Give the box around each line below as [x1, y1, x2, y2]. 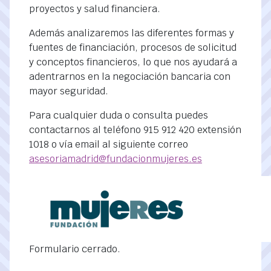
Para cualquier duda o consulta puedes [29, 109, 208, 122]
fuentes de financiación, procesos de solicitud [29, 41, 237, 54]
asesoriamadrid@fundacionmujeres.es [29, 152, 202, 165]
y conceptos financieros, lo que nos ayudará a [29, 56, 237, 68]
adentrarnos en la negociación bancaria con [29, 70, 230, 83]
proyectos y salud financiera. [29, 2, 160, 15]
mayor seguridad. [29, 85, 108, 97]
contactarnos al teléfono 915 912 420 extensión [29, 123, 241, 136]
